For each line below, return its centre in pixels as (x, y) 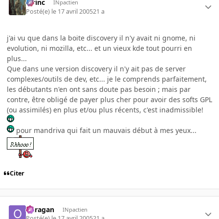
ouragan (40, 209)
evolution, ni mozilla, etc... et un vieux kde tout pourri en (99, 48)
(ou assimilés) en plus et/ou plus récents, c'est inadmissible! (105, 109)
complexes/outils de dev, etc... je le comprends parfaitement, (107, 79)
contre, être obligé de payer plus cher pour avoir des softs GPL (109, 99)
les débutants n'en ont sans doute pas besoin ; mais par (99, 89)
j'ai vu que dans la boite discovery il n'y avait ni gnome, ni (101, 38)
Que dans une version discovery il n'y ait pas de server (96, 68)
